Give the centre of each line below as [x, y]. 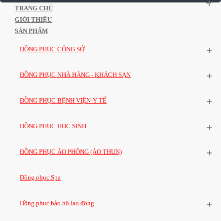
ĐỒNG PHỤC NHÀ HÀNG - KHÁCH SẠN [75, 75]
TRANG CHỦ [34, 8]
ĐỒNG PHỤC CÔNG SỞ [52, 49]
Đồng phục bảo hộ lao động [57, 203]
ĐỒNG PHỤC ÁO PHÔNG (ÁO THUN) [71, 152]
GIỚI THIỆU [33, 19]
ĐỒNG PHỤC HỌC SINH [53, 126]
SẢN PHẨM [31, 31]
